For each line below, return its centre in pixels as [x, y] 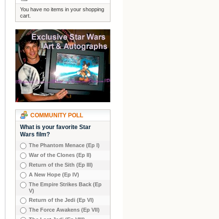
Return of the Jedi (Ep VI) [61, 200]
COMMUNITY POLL [57, 115]
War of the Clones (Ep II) [60, 155]
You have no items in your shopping [62, 9]
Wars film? [35, 134]
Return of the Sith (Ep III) [61, 165]
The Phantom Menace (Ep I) [64, 145]
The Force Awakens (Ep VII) [64, 210]
